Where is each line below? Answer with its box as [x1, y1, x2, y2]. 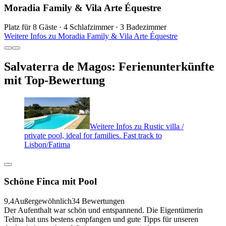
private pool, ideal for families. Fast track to [24, 131, 162, 140]
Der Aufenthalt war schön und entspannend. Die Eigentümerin [4, 205, 203, 214]
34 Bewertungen [72, 196, 125, 205]
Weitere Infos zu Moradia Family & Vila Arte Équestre [4, 32, 178, 41]
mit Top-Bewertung [4, 74, 105, 87]
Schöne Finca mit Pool [4, 176, 97, 187]
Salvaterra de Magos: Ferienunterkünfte [4, 60, 214, 74]
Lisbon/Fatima [24, 140, 70, 149]
